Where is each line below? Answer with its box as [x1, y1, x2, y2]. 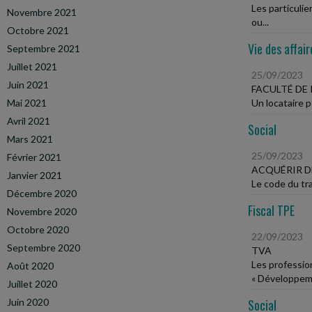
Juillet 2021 [7, 61, 57, 72]
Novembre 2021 [7, 6, 77, 18]
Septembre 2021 [7, 42, 80, 54]
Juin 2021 [7, 79, 49, 91]
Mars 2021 [7, 133, 53, 145]
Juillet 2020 [7, 278, 57, 290]
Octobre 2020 [7, 224, 69, 235]
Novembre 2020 [7, 205, 77, 217]
